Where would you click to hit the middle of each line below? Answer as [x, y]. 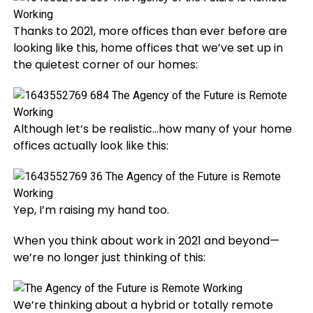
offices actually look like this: [90, 146]
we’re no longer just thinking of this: [109, 257]
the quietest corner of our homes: [105, 65]
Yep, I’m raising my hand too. [91, 210]
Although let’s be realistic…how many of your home [152, 129]
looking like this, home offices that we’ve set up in [148, 48]
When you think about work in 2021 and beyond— [146, 241]
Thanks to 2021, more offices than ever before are [150, 31]
